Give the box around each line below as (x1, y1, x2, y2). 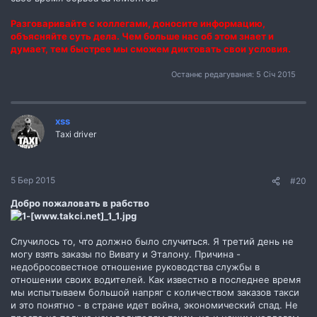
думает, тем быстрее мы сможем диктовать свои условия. (11, 42, 291, 54)
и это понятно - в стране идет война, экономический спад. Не (11, 299, 298, 311)
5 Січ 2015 (256, 69, 296, 80)
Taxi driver (55, 129, 96, 140)
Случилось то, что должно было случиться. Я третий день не (11, 235, 294, 247)
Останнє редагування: (171, 69, 256, 80)
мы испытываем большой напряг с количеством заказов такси (11, 286, 299, 298)
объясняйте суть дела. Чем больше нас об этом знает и (11, 30, 274, 42)
